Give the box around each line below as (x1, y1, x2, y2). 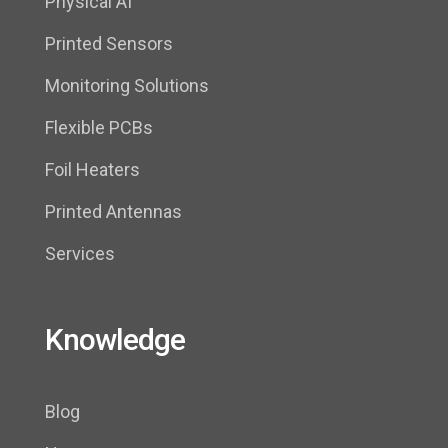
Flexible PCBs (45, 117, 153, 139)
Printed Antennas (45, 201, 182, 223)
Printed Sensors (45, 33, 173, 55)
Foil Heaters (45, 159, 140, 181)
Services (45, 243, 115, 265)
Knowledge (45, 322, 185, 358)
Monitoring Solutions (45, 75, 209, 97)
